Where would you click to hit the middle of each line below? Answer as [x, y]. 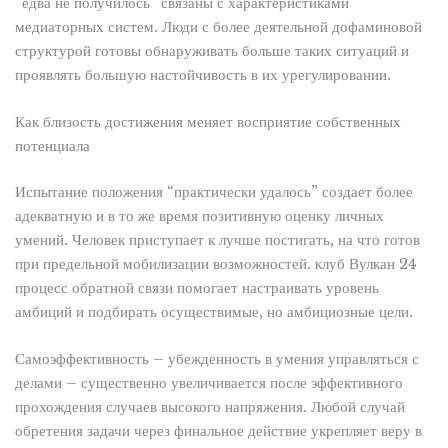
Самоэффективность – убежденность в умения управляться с [216, 359]
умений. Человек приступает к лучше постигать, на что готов [217, 239]
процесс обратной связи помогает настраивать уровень [196, 287]
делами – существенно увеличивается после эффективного [208, 383]
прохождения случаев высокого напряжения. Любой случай [209, 407]
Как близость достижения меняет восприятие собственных [207, 122]
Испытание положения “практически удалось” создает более [213, 191]
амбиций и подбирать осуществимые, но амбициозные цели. [213, 311]
